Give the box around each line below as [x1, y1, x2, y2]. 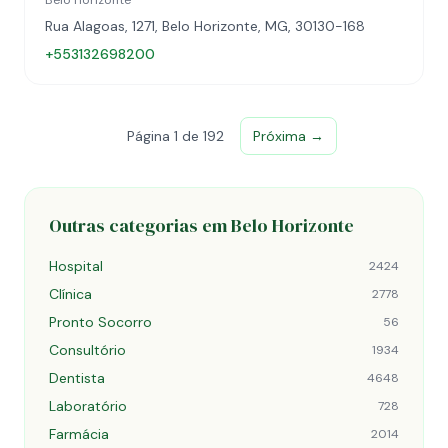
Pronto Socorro [49, 313, 152, 331]
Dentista [49, 369, 105, 387]
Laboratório [49, 397, 127, 415]
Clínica [49, 285, 92, 303]
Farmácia [49, 425, 109, 443]
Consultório [49, 341, 126, 359]
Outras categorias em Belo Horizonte [49, 213, 354, 238]
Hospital [49, 257, 103, 275]
